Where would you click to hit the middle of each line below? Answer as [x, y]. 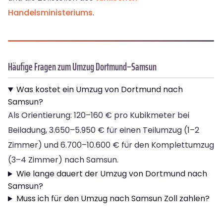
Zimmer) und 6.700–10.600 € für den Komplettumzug [111, 145]
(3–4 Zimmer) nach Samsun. [63, 160]
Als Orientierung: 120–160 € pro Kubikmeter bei [99, 115]
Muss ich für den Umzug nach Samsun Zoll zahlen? [113, 199]
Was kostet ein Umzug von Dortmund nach [99, 90]
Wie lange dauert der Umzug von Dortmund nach [111, 174]
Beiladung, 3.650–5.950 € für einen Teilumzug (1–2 [104, 130]
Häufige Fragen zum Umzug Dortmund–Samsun [82, 67]
